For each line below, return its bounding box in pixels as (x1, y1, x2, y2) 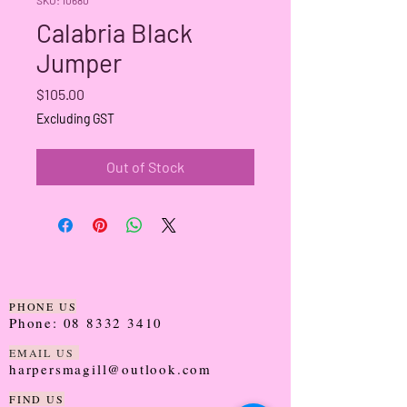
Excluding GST (36, 110, 114, 126)
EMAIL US (9, 344, 80, 360)
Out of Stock (106, 157, 184, 175)
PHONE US (9, 298, 77, 313)
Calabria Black (36, 16, 193, 48)
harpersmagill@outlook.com (9, 359, 212, 378)
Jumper (36, 46, 122, 78)
